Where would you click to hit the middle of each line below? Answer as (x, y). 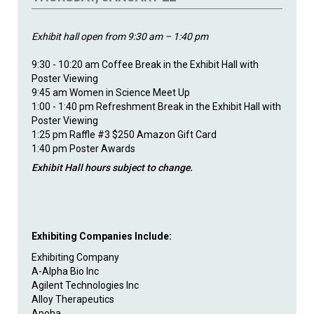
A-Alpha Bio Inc (65, 271)
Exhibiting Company (75, 257)
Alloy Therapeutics (73, 299)
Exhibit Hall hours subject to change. (112, 167)
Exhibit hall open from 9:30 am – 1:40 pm (120, 36)
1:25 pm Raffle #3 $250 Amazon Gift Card (124, 134)
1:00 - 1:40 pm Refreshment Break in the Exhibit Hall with (156, 106)
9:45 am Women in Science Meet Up (111, 92)
